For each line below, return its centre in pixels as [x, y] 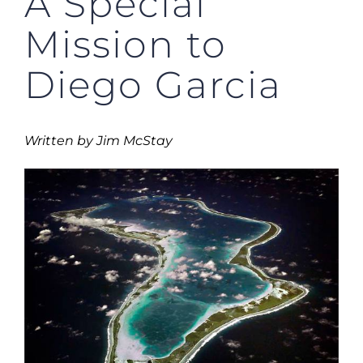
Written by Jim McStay [98, 140]
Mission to [126, 44]
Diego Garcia [153, 84]
